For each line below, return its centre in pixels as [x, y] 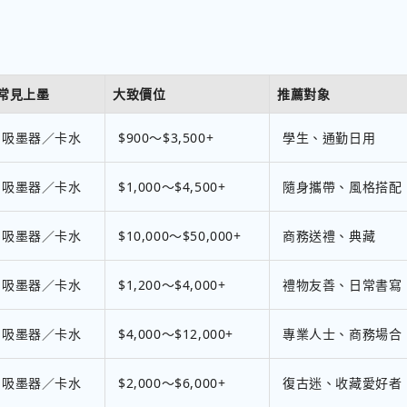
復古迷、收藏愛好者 [342, 383]
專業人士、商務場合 [342, 334]
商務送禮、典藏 [329, 236]
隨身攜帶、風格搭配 [342, 187]
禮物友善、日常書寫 [342, 285]
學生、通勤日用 [329, 138]
